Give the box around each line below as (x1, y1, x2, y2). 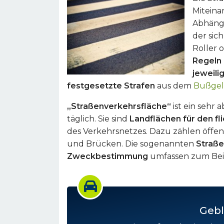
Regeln (192, 56, 221, 65)
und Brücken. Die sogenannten (67, 139, 196, 148)
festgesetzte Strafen (67, 81, 155, 90)
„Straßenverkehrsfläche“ (67, 101, 171, 111)
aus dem (155, 81, 193, 90)
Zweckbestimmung (67, 151, 148, 161)
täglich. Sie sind (67, 114, 129, 123)
